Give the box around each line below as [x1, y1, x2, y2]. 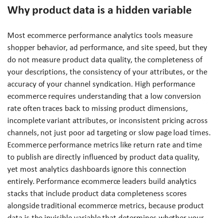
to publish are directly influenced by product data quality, [7, 152, 200, 162]
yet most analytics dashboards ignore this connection [7, 164, 187, 174]
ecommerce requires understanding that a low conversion [7, 91, 201, 101]
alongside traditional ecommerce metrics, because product [7, 201, 204, 211]
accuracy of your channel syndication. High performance [7, 79, 196, 89]
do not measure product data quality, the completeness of [7, 55, 203, 65]
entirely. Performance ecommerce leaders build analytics [7, 177, 197, 186]
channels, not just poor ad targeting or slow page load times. [7, 128, 211, 138]
